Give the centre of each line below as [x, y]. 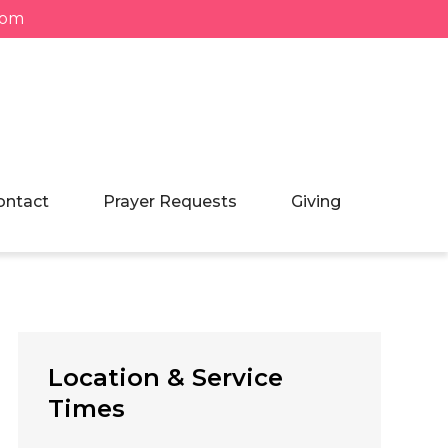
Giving [315, 201]
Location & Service [165, 377]
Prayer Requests [169, 201]
